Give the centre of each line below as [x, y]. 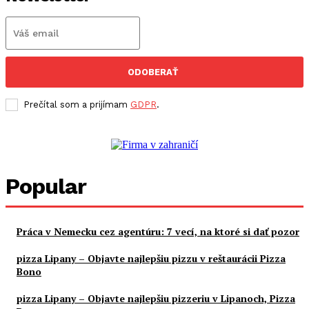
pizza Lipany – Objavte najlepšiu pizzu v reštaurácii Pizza [151, 259]
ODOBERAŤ [153, 72]
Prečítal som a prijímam [77, 105]
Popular [46, 187]
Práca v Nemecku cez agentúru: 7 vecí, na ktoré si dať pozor [158, 232]
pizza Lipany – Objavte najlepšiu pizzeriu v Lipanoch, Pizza [156, 299]
